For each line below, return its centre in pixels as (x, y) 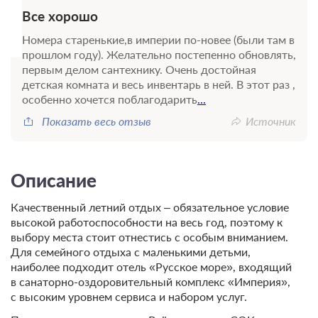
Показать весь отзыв (97, 121)
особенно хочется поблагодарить (110, 99)
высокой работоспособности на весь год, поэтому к (147, 221)
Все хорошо (60, 16)
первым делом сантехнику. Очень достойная (139, 69)
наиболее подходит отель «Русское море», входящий (151, 266)
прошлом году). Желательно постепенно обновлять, (159, 54)
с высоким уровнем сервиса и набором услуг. (129, 296)
